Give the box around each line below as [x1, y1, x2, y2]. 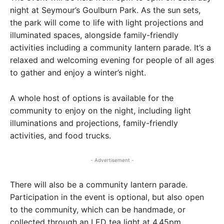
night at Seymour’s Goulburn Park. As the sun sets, [10, 5, 200, 15]
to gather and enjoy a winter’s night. [10, 67, 146, 78]
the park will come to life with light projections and [10, 17, 203, 28]
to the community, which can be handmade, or [10, 204, 185, 215]
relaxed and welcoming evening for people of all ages [10, 55, 214, 65]
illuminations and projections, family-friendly [10, 118, 178, 128]
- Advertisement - [90, 157, 134, 163]
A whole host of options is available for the [10, 93, 173, 103]
